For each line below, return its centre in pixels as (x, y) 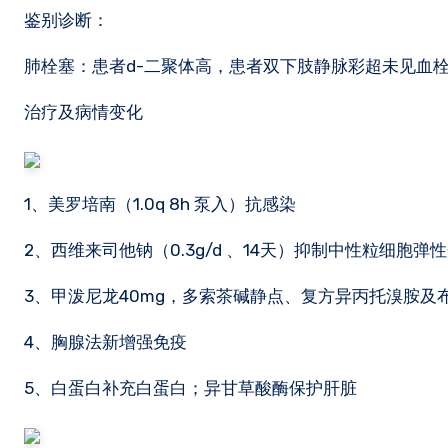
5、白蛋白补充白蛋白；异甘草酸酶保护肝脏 (190, 388)
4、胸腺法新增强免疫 (105, 342)
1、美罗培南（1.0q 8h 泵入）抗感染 (160, 204)
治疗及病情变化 (83, 112)
